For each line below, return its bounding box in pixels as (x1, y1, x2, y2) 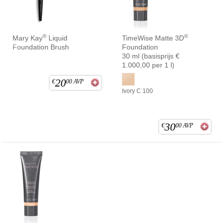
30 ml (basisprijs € (122, 51, 179, 60)
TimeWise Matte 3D (122, 33, 184, 42)
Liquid (46, 33, 67, 42)
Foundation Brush (12, 42, 69, 51)
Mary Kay (12, 33, 42, 42)
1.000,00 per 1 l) (122, 60, 174, 69)
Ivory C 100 (122, 87, 153, 94)
